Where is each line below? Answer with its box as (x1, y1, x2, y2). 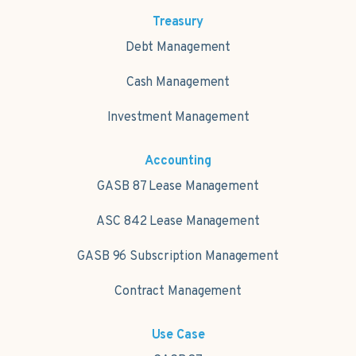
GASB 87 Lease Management (97, 179, 259, 195)
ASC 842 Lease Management (96, 214, 260, 230)
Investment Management (106, 110, 250, 126)
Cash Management (126, 75, 230, 91)
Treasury (153, 14, 203, 31)
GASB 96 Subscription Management (77, 249, 279, 265)
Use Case (151, 327, 205, 344)
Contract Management (114, 284, 242, 300)
